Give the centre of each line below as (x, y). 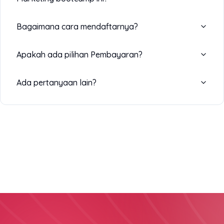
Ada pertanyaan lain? (56, 82)
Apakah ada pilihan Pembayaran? (79, 54)
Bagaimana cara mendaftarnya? (77, 26)
